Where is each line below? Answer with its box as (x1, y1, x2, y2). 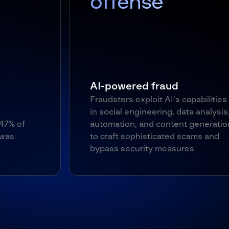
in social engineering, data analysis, (7, 108, 148, 116)
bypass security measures (7, 145, 112, 153)
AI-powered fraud (7, 81, 96, 91)
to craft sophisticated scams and (7, 132, 137, 141)
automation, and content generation (7, 120, 150, 128)
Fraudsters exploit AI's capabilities (7, 96, 145, 104)
